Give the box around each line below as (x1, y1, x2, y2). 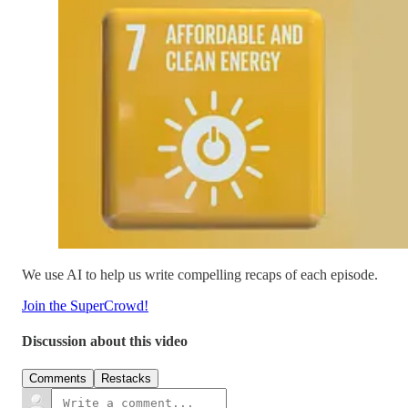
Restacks (101, 372, 151, 386)
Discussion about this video (22, 333, 188, 350)
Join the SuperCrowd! (22, 297, 148, 313)
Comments (29, 372, 87, 386)
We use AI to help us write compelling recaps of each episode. (22, 266, 378, 282)
